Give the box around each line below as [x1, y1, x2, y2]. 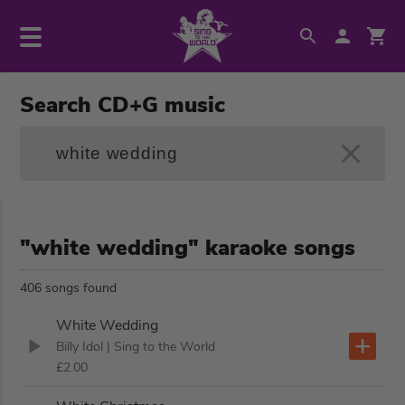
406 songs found [20, 279, 118, 297]
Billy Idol [56, 338, 104, 356]
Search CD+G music [20, 90, 226, 119]
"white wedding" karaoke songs [20, 233, 356, 262]
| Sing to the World [107, 338, 216, 356]
